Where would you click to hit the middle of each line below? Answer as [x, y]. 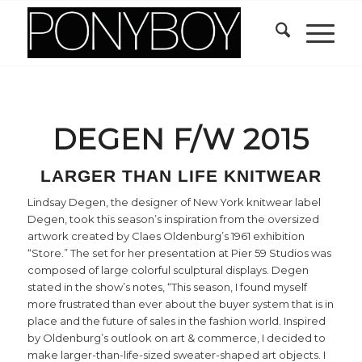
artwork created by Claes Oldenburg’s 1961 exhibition [166, 236]
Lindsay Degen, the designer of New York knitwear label [174, 202]
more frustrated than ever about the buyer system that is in [180, 304]
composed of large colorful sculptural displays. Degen [168, 270]
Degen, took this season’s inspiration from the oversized [173, 219]
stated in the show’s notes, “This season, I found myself [167, 287]
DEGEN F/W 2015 [181, 139]
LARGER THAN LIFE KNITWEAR [181, 176]
